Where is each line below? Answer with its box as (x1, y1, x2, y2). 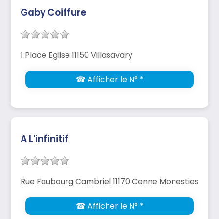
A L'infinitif (21, 132, 68, 146)
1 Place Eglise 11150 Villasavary (21, 49, 132, 61)
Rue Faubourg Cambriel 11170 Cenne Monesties (21, 175, 198, 187)
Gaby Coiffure (21, 5, 86, 19)
